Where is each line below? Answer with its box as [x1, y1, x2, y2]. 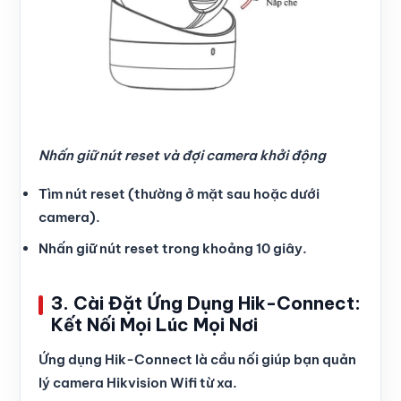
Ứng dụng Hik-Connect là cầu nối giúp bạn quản [38, 350, 356, 368]
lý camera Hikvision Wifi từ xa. [38, 373, 237, 391]
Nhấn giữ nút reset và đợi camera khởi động [38, 146, 326, 164]
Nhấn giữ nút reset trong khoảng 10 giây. [38, 239, 307, 257]
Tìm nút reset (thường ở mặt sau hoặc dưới [38, 184, 320, 202]
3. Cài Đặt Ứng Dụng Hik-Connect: [51, 291, 361, 314]
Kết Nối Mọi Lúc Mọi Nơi [51, 312, 258, 336]
